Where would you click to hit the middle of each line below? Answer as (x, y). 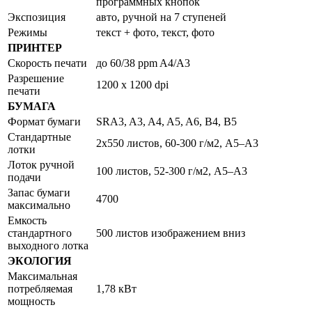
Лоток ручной (41, 165)
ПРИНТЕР (35, 48)
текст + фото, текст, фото (155, 32)
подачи (24, 177)
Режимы (28, 32)
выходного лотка (48, 245)
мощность (31, 301)
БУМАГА (32, 106)
